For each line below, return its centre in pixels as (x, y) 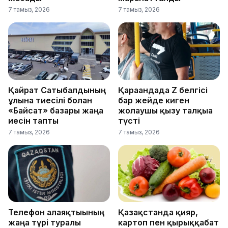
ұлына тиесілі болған (50, 100)
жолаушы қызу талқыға (165, 110)
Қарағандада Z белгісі (163, 90)
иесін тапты (33, 120)
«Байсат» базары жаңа (56, 110)
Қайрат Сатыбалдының (57, 90)
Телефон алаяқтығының (56, 212)
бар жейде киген (154, 100)
